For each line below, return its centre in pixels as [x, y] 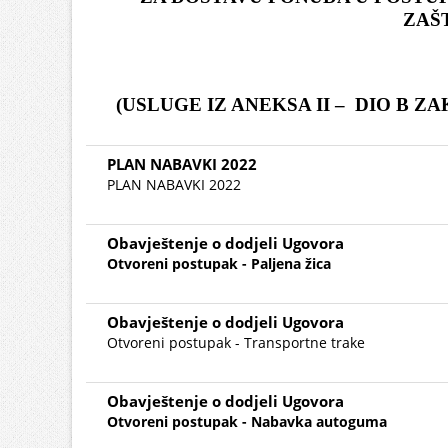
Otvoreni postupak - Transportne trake [236, 342]
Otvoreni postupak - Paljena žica [219, 263]
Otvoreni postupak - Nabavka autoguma [247, 421]
